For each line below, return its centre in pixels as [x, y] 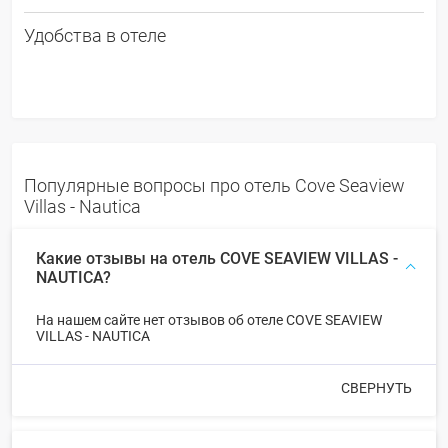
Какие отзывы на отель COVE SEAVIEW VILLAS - [217, 258]
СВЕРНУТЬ [376, 387]
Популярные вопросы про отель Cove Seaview [214, 185]
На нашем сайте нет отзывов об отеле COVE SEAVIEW [209, 319]
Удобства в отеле [95, 35]
